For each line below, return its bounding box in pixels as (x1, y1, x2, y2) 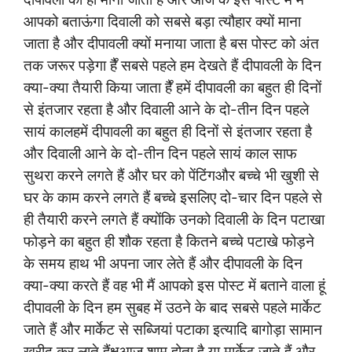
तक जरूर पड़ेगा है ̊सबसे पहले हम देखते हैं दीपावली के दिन (24, 56, 321, 75)
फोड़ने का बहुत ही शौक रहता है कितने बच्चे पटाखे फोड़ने (24, 232, 314, 251)
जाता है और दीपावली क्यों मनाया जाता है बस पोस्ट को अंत (24, 34, 319, 53)
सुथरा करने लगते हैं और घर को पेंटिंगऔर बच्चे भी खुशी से (24, 166, 319, 185)
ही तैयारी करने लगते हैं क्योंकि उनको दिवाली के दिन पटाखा (24, 210, 324, 229)
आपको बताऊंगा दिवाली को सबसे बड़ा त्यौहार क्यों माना (24, 12, 301, 31)
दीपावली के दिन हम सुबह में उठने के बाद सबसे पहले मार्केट (24, 298, 321, 317)
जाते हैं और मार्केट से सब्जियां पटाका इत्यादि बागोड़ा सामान (24, 320, 322, 339)
